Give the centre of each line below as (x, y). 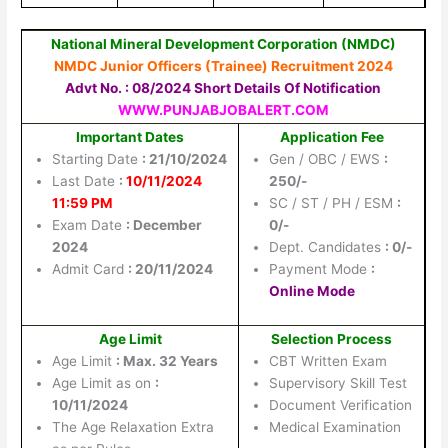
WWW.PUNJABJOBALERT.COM (223, 109)
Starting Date (97, 158)
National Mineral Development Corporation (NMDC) (223, 43)
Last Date (86, 180)
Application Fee (331, 136)
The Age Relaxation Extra (133, 426)
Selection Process (332, 338)
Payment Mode (320, 268)
